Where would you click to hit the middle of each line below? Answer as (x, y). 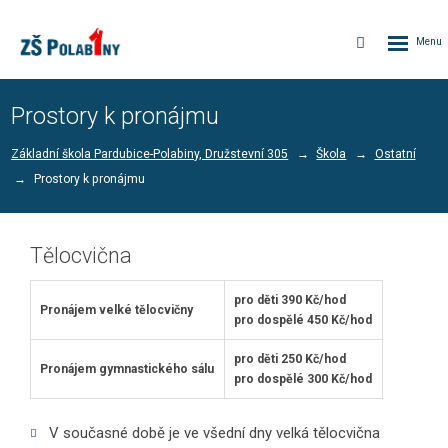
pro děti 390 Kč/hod (290, 299)
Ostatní (395, 153)
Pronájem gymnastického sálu (127, 368)
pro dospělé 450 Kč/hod (303, 319)
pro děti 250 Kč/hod (290, 358)
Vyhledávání (403, 41)
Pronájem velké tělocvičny (117, 309)
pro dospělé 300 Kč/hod (303, 378)
